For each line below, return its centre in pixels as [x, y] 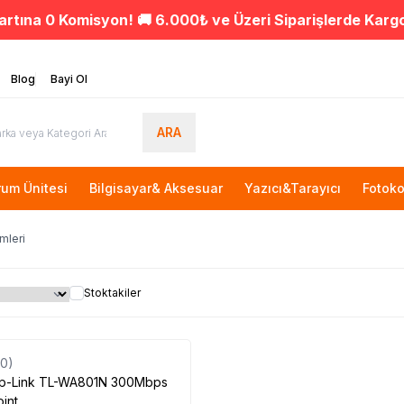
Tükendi [59, 340]
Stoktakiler [112, 292]
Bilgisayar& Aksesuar [156, 188]
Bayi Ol [69, 79]
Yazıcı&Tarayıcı [293, 188]
